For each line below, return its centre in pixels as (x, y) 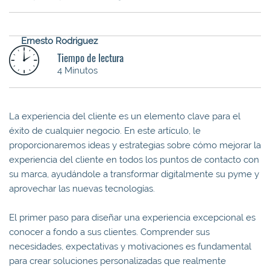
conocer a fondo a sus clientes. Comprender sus (109, 232)
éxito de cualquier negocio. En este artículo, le (105, 130)
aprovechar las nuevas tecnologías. (82, 188)
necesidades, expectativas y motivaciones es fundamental (130, 246)
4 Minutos (77, 70)
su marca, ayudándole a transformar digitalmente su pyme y (134, 174)
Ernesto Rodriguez (59, 41)
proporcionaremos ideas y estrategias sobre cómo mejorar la (135, 145)
